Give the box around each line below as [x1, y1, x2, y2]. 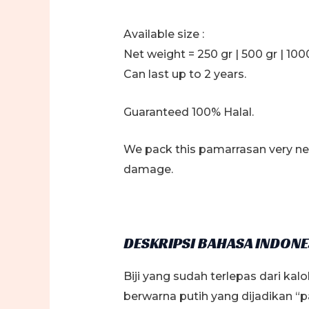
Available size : [123, 27, 204, 41]
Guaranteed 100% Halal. [123, 105, 254, 119]
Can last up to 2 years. [123, 67, 246, 81]
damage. [123, 163, 173, 177]
